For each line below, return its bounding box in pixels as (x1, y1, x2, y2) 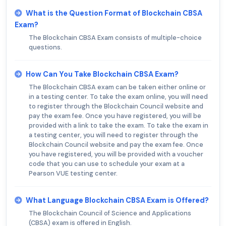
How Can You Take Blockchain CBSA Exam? (26, 70, 179, 79)
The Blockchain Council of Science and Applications (29, 209, 191, 218)
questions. (29, 43, 62, 52)
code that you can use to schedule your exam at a (29, 159, 185, 168)
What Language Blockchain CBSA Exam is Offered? (26, 196, 209, 205)
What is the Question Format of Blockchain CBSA (26, 9, 202, 18)
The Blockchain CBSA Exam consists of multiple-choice (29, 33, 202, 42)
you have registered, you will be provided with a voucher (29, 150, 203, 159)
